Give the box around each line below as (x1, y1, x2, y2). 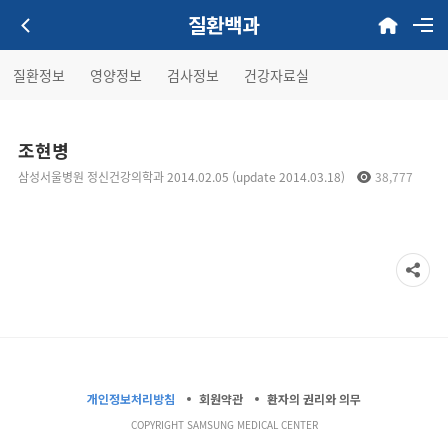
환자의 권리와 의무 (267, 390, 361, 408)
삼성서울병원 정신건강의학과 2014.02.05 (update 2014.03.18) (18, 168, 348, 185)
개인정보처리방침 (87, 390, 175, 408)
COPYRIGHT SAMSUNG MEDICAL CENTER (130, 417, 318, 433)
